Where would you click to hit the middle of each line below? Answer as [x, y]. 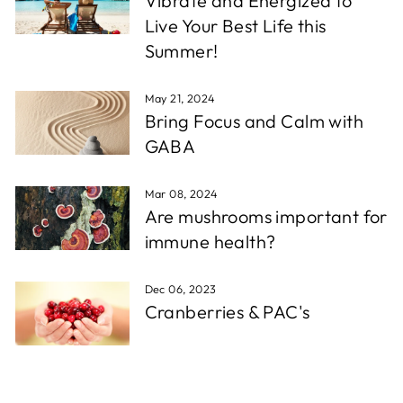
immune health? [210, 242]
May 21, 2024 [180, 98]
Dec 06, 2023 [180, 289]
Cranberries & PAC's [227, 312]
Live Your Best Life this [235, 26]
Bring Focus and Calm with [254, 121]
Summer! [181, 51]
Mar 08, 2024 [181, 193]
